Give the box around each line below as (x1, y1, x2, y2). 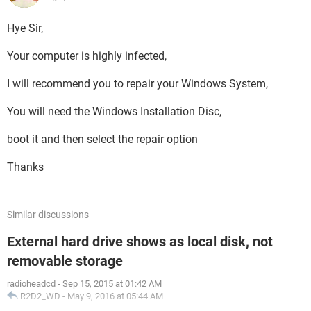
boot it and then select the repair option (7, 133, 198, 146)
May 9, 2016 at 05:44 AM (67, 291, 163, 301)
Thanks (7, 160, 44, 174)
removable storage (7, 253, 123, 269)
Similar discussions (7, 209, 89, 220)
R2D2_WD (20, 291, 60, 301)
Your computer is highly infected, (7, 49, 167, 62)
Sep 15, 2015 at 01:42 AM (62, 278, 162, 289)
